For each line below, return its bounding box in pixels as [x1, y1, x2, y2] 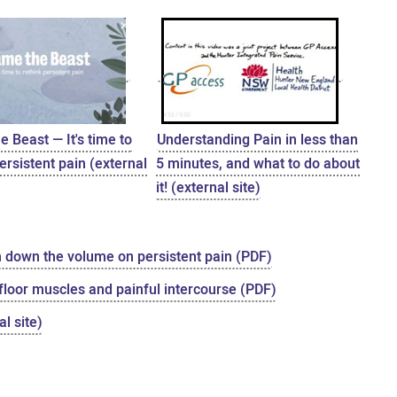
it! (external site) [156, 176, 261, 198]
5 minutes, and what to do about [156, 152, 361, 175]
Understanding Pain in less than [157, 128, 359, 151]
